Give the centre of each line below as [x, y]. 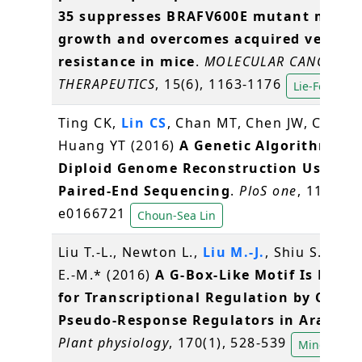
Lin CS [144, 123]
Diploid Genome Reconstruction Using [202, 168]
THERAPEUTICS [107, 84]
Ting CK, [90, 123]
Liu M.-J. [234, 253]
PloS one [268, 191]
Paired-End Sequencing [145, 191]
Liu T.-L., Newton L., [130, 253]
